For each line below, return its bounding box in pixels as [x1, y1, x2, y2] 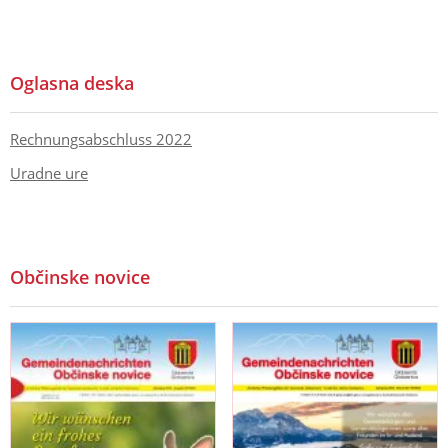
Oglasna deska [10, 71, 134, 96]
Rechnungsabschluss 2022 [10, 129, 192, 150]
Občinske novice [10, 264, 150, 289]
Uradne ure [10, 162, 88, 183]
